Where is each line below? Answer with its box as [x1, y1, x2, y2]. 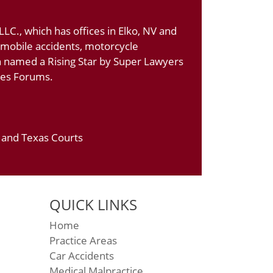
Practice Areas [49, 233, 117, 247]
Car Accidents [49, 248, 114, 263]
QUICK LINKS [49, 194, 137, 214]
